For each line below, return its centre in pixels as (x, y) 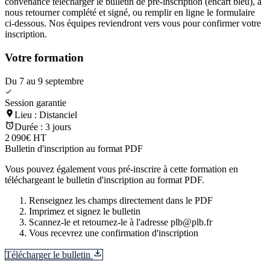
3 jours (58, 127)
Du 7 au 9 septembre (44, 81)
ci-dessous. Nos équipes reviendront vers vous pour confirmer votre (133, 24)
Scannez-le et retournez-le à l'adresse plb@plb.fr (121, 222)
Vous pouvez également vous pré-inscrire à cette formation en (121, 169)
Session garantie (36, 102)
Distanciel (58, 115)
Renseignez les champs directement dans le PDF (121, 200)
